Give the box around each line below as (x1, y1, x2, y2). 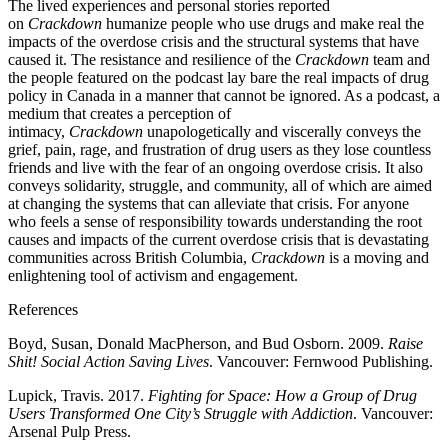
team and (369, 51, 430, 68)
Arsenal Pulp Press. (8, 423, 131, 440)
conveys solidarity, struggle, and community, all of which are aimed (8, 177, 432, 194)
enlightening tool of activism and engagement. (8, 267, 298, 284)
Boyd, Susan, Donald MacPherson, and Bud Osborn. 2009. (8, 335, 388, 352)
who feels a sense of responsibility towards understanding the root (8, 213, 422, 230)
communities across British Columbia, (8, 249, 251, 266)
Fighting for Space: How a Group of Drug (148, 387, 417, 404)
